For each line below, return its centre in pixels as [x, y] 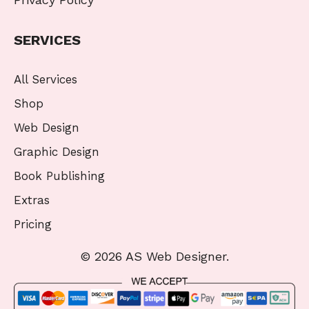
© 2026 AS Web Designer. [154, 257]
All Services [46, 80]
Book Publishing [59, 176]
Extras [32, 200]
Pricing [33, 225]
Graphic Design [57, 152]
